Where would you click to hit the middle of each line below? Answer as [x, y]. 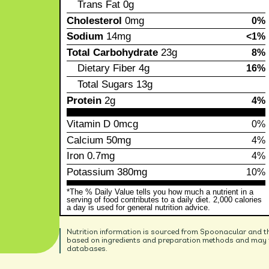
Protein [84, 100]
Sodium [85, 37]
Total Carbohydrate [113, 52]
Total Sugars [106, 85]
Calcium [85, 140]
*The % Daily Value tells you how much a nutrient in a [160, 192]
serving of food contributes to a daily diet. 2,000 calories [165, 200]
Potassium [91, 172]
